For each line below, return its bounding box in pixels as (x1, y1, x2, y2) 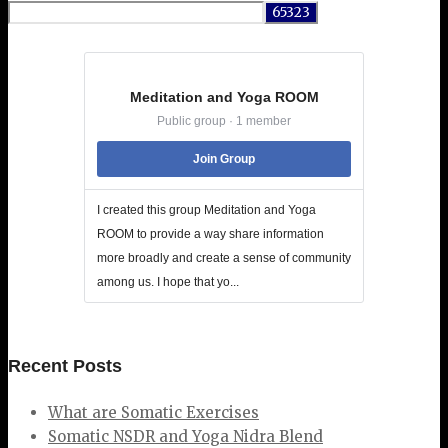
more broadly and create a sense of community (97, 251, 351, 266)
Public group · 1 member (157, 114, 291, 129)
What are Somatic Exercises (48, 403, 259, 423)
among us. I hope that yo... (97, 275, 239, 290)
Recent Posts (8, 356, 122, 377)
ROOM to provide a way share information (97, 227, 324, 242)
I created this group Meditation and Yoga (97, 203, 316, 218)
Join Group (193, 152, 255, 167)
